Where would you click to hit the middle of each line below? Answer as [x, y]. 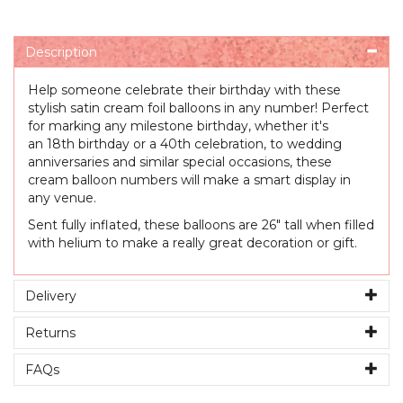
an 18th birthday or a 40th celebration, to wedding [185, 144]
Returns [50, 333]
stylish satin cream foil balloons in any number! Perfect [198, 108]
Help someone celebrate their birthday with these [184, 90]
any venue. [62, 198]
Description [61, 53]
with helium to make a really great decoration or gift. [193, 243]
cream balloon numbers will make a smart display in [189, 180]
